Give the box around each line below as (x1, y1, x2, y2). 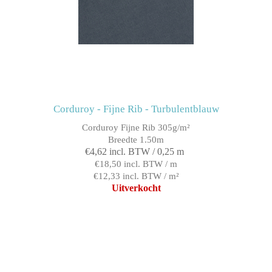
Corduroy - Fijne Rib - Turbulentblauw (53, 103, 219, 115)
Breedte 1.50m (108, 135, 164, 145)
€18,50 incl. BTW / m (95, 159, 177, 169)
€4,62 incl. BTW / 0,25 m (85, 146, 184, 157)
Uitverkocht (111, 183, 161, 194)
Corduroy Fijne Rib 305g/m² (82, 123, 190, 133)
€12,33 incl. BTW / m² (93, 171, 179, 182)
